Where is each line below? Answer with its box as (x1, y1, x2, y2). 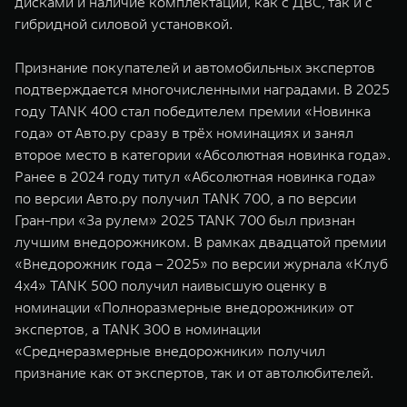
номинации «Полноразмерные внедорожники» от (15, 298, 352, 316)
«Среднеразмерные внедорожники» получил (15, 342, 325, 360)
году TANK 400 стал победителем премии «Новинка (15, 102, 371, 120)
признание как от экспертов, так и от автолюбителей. (15, 363, 373, 382)
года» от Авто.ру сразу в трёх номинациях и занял (15, 124, 353, 142)
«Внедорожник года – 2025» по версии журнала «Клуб (15, 254, 388, 273)
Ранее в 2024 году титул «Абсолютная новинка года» (15, 167, 376, 185)
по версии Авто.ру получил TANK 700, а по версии (15, 189, 356, 207)
